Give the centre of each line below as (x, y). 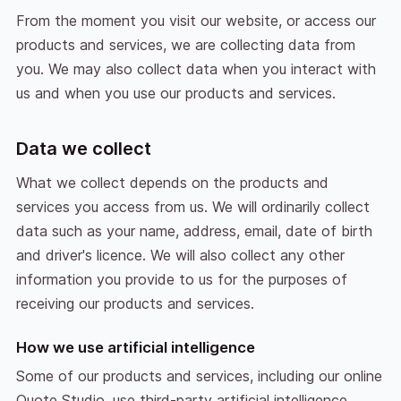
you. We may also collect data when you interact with (196, 69)
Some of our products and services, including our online (199, 376)
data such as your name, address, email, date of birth (194, 231)
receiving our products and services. (135, 304)
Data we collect (83, 149)
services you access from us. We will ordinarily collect (192, 207)
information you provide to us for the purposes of (181, 280)
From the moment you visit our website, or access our (196, 21)
